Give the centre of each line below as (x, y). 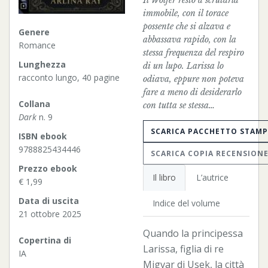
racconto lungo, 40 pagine (69, 78)
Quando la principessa (193, 233)
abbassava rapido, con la (190, 39)
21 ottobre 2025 (50, 214)
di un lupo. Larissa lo (183, 66)
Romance (37, 45)
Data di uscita (49, 201)
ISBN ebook (43, 136)
